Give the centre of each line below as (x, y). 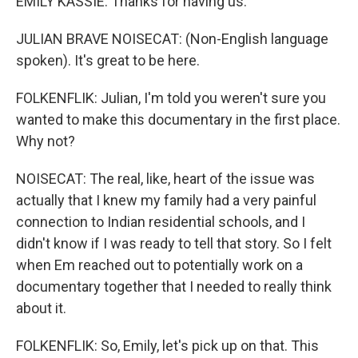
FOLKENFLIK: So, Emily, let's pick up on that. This (167, 346)
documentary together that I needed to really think (174, 286)
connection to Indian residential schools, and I (161, 222)
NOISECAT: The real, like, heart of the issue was (165, 179)
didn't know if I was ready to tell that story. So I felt (174, 243)
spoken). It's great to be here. (108, 60)
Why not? (46, 141)
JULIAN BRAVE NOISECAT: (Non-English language (172, 39)
